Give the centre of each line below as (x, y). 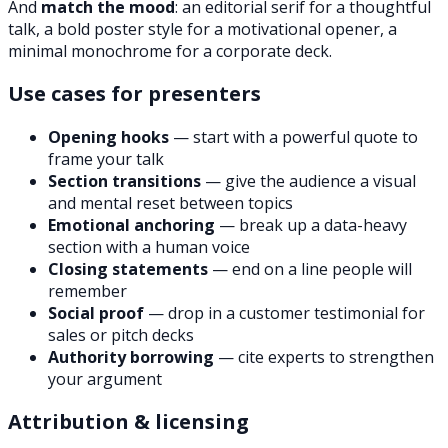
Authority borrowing (131, 357)
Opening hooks (108, 137)
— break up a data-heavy (311, 225)
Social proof (96, 313)
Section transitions (124, 181)
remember (87, 291)
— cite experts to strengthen (324, 357)
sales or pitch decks (121, 335)
